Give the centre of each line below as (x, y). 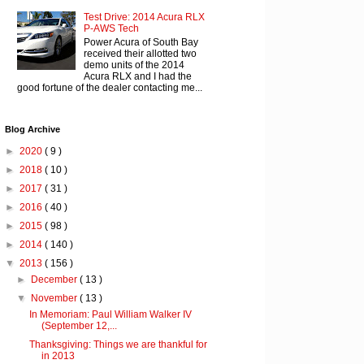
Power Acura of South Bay (141, 42)
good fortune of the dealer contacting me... (110, 87)
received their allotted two (140, 53)
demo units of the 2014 (134, 65)
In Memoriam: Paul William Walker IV (110, 315)
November (56, 299)
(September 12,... (79, 326)
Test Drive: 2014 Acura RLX (144, 17)
